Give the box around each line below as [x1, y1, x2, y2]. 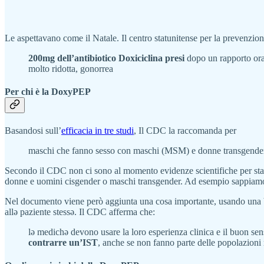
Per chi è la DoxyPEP [5, 86, 91, 97]
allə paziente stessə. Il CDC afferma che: [5, 207, 155, 217]
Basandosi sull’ [5, 126, 61, 136]
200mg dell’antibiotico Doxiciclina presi [28, 52, 184, 63]
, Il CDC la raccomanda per [134, 126, 236, 136]
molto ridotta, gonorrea [28, 63, 113, 74]
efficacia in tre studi [61, 126, 134, 136]
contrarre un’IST [28, 237, 98, 248]
